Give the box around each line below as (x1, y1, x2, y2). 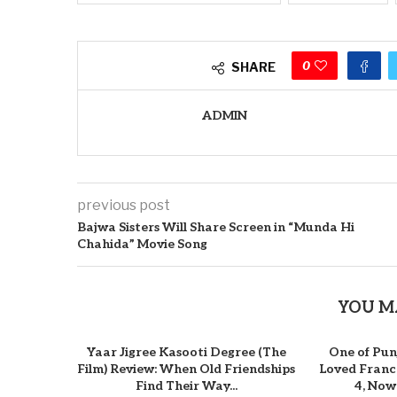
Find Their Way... (135, 378, 237, 394)
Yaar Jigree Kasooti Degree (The (86, 345, 286, 361)
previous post (77, 197, 170, 214)
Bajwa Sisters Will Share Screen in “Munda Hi (77, 220, 354, 236)
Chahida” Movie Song (77, 237, 207, 253)
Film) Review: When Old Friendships (77, 362, 296, 378)
